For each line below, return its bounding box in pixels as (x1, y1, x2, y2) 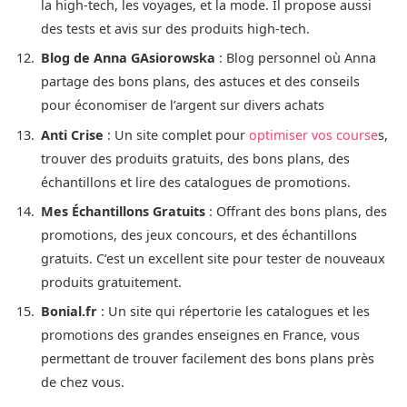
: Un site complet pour (104, 125, 249, 144)
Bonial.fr (41, 303, 97, 321)
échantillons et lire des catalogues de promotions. (41, 173, 351, 191)
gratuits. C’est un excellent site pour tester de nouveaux (41, 249, 385, 267)
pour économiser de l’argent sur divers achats (41, 96, 324, 114)
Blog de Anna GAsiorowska (41, 49, 215, 67)
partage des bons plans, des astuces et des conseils (41, 73, 360, 91)
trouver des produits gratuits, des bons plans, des (41, 149, 350, 167)
